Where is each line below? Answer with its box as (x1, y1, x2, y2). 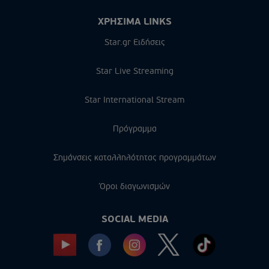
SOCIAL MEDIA (101, 213, 168, 225)
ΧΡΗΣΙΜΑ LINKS (97, 15, 172, 28)
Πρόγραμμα (112, 123, 157, 134)
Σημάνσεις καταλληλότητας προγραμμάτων (53, 152, 216, 163)
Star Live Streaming (95, 65, 174, 76)
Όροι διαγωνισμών (99, 181, 170, 192)
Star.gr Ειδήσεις (104, 37, 165, 47)
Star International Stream (85, 94, 184, 105)
